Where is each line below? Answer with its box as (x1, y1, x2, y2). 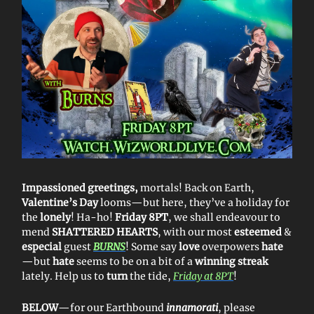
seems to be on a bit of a (76, 255, 195, 268)
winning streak (195, 255, 268, 268)
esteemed (234, 226, 284, 239)
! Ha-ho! (71, 211, 115, 224)
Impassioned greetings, (22, 182, 140, 195)
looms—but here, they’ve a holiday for (98, 196, 289, 210)
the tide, (130, 270, 173, 283)
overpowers (202, 240, 261, 254)
